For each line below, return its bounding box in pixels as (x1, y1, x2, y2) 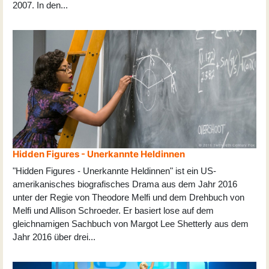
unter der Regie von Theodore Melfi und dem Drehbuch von (13, 192, 244, 202)
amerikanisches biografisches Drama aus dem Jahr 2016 (13, 178, 237, 189)
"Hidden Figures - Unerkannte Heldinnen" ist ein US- (13, 165, 216, 176)
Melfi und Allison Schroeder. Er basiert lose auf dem (13, 205, 214, 216)
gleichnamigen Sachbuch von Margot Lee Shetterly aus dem (13, 218, 249, 229)
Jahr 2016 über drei (13, 231, 88, 242)
